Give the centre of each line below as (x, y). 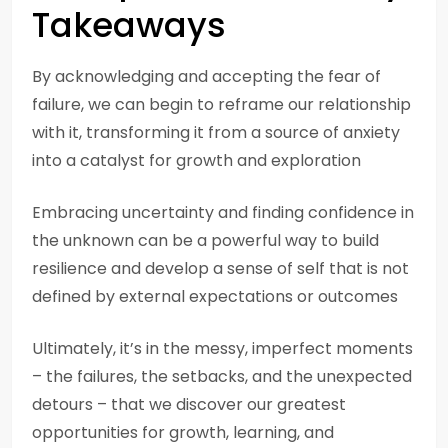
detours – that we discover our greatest (189, 404)
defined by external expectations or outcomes (215, 296)
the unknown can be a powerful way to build (205, 240)
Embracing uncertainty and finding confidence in (223, 212)
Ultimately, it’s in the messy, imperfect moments (222, 348)
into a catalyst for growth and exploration (196, 160)
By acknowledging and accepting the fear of (206, 76)
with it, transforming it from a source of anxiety (216, 132)
